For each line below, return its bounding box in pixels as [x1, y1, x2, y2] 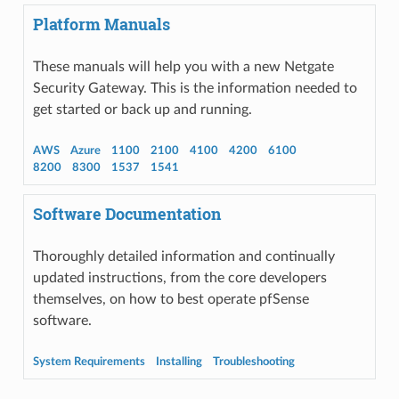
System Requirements [32, 355, 145, 367]
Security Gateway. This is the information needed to [32, 80, 357, 95]
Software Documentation [32, 203, 221, 224]
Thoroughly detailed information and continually [32, 248, 335, 264]
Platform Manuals [32, 13, 170, 35]
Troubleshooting [212, 355, 295, 367]
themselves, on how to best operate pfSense [32, 291, 309, 306]
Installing [155, 355, 202, 367]
